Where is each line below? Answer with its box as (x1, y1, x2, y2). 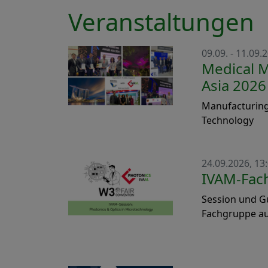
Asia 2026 (202, 75, 266, 95)
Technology (202, 113, 254, 127)
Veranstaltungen (68, 5, 254, 38)
